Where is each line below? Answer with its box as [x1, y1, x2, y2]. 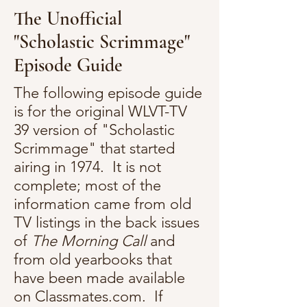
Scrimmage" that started [14, 139, 175, 158]
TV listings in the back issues [14, 213, 199, 232]
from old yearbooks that [14, 250, 172, 269]
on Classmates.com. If [14, 287, 163, 306]
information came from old [14, 195, 191, 213]
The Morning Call [32, 232, 146, 250]
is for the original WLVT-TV [14, 102, 187, 121]
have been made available [14, 269, 185, 287]
